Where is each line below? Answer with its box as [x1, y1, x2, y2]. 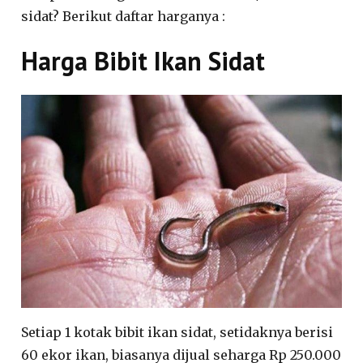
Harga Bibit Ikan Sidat [21, 43, 266, 78]
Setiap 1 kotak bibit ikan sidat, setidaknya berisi [21, 324, 334, 341]
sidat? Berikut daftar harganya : [21, 7, 226, 24]
